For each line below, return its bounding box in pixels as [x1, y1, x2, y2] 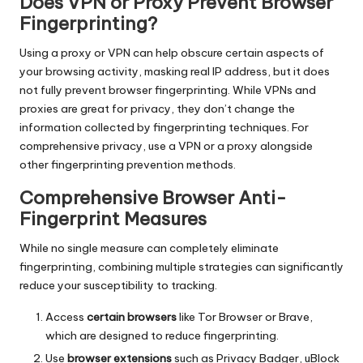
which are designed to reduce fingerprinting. [45, 328, 279, 344]
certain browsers [87, 310, 177, 325]
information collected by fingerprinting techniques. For [19, 120, 309, 135]
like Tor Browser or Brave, [177, 310, 313, 325]
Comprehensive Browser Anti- [19, 186, 287, 210]
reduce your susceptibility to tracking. [19, 278, 217, 293]
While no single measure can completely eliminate [19, 241, 279, 256]
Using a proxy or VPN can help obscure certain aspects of [19, 45, 324, 61]
